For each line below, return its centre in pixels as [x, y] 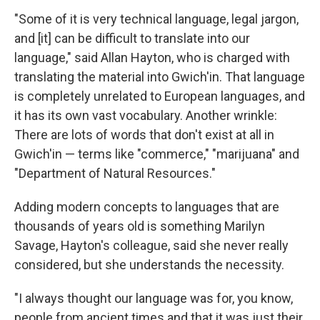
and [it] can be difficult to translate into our [132, 38]
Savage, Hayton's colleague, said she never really [151, 245]
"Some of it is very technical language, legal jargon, [156, 19]
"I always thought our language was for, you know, [154, 298]
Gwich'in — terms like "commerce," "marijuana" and [157, 154]
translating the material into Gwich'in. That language [160, 77]
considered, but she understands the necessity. [149, 265]
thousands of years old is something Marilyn [140, 226]
